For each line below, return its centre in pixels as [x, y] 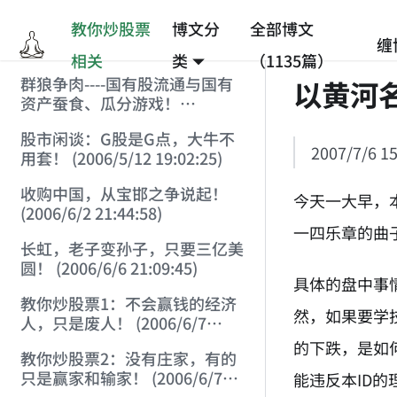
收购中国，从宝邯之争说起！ [124, 194]
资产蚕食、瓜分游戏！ [100, 103]
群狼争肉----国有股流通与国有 [126, 84]
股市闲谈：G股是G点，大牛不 [127, 139]
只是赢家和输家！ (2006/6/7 [121, 378]
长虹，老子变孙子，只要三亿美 [132, 249]
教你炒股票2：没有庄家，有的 [128, 358]
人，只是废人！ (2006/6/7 [113, 323]
